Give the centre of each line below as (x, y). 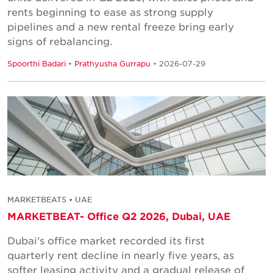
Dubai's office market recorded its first (106, 240)
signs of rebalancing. (60, 41)
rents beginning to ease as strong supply (110, 11)
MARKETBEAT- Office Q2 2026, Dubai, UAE (119, 215)
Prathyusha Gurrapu (112, 63)
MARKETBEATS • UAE (50, 199)
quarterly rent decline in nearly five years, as (121, 254)
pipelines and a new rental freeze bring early (121, 26)
